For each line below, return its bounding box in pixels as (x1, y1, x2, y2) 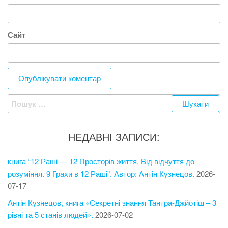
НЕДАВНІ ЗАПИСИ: (68, 129, 160, 144)
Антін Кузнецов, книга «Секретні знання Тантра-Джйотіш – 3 (8, 197, 216, 208)
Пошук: (7, 94, 35, 105)
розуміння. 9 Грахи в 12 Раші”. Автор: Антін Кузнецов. (8, 168, 194, 179)
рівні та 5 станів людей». (8, 209, 93, 220)
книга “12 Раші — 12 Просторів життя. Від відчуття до (8, 156, 194, 166)
